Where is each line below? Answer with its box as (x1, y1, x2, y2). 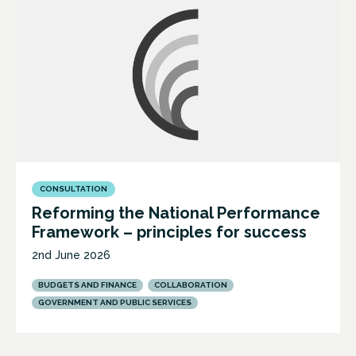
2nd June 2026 (32, 249, 110, 262)
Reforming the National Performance (32, 203, 320, 223)
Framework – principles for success (32, 222, 307, 242)
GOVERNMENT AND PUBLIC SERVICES (38, 298, 192, 308)
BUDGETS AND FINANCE (38, 281, 137, 290)
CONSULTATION (40, 184, 107, 194)
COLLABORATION (154, 281, 227, 290)
